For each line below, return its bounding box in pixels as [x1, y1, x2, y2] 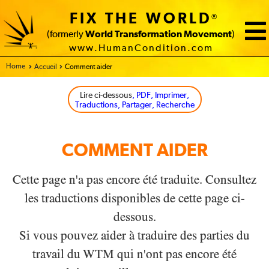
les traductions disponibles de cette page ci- [24, 191, 245, 205]
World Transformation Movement [85, 30, 232, 39]
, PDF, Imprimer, [132, 91, 189, 100]
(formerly [47, 30, 85, 39]
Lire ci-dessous [80, 91, 132, 100]
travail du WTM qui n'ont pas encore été [32, 247, 237, 261]
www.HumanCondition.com [68, 43, 213, 53]
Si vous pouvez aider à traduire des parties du [19, 228, 250, 243]
